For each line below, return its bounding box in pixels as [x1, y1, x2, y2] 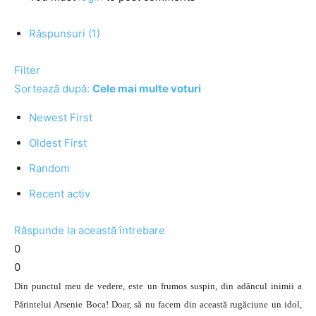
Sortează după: [14, 82, 92, 95]
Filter [14, 63, 40, 77]
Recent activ [29, 187, 90, 200]
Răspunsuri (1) [29, 27, 100, 40]
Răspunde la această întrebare [14, 224, 165, 237]
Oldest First [29, 136, 87, 150]
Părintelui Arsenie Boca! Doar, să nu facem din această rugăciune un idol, [14, 299, 302, 310]
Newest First [29, 111, 92, 124]
